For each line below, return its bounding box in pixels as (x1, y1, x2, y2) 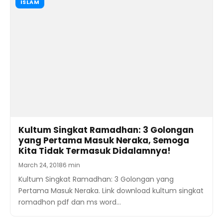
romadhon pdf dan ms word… (18, 197, 121, 208)
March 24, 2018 (18, 161, 63, 170)
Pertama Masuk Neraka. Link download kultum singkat (18, 186, 204, 196)
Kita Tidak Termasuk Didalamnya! (18, 145, 171, 157)
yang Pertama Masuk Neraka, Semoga (18, 134, 189, 147)
